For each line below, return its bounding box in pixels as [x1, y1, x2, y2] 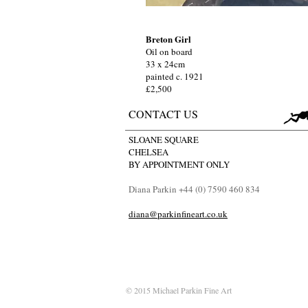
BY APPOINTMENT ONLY [129, 158, 230, 170]
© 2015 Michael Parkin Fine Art [126, 285, 232, 296]
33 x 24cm [146, 58, 185, 70]
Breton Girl [146, 32, 191, 45]
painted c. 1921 [146, 70, 203, 82]
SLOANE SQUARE [129, 133, 201, 146]
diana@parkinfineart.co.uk [129, 208, 228, 220]
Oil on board [146, 45, 192, 58]
